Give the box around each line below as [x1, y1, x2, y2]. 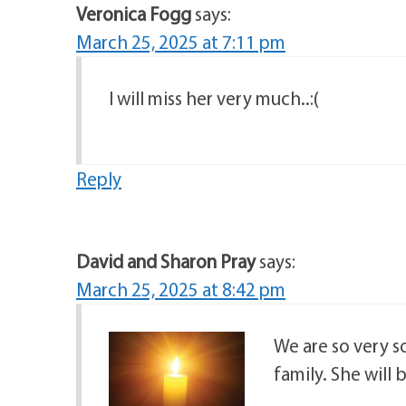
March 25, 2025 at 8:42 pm [76, 276, 285, 301]
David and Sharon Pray [76, 248, 256, 273]
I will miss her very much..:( [109, 85, 319, 110]
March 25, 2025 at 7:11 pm [76, 29, 285, 53]
